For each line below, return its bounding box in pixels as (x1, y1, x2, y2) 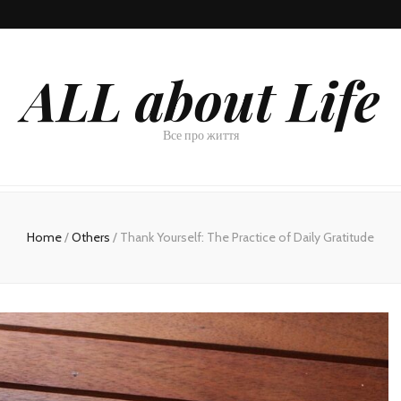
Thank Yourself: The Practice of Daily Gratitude (120, 229, 374, 246)
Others (72, 229, 113, 246)
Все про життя (162, 128, 239, 143)
